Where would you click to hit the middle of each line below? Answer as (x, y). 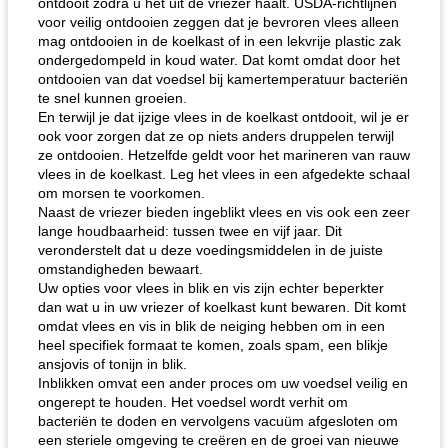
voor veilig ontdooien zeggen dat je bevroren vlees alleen (218, 22)
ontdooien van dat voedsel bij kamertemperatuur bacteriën (223, 79)
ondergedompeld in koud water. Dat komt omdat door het (219, 60)
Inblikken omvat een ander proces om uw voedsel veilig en (223, 383)
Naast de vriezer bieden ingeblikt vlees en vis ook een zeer (224, 212)
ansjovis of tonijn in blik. (112, 364)
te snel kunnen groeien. (112, 98)
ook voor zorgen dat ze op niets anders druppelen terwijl (216, 136)
